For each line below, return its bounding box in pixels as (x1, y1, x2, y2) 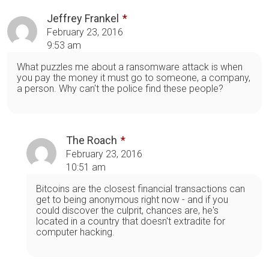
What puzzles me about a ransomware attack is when (17, 61, 243, 73)
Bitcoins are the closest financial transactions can (36, 183, 245, 195)
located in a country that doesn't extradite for (36, 215, 225, 227)
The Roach (66, 133, 117, 147)
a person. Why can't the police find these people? (17, 82, 223, 94)
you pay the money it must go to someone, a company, (17, 71, 250, 83)
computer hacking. (36, 226, 115, 238)
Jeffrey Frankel (47, 11, 119, 25)
